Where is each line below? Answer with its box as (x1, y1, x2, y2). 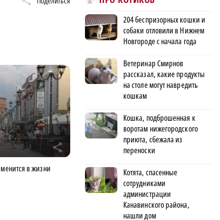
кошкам (123, 90, 147, 101)
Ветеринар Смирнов (123, 57, 184, 69)
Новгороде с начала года (123, 35, 196, 47)
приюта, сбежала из (123, 134, 183, 145)
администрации (123, 188, 171, 199)
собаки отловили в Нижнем (123, 25, 204, 36)
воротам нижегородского (123, 123, 198, 134)
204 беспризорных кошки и (123, 14, 205, 25)
